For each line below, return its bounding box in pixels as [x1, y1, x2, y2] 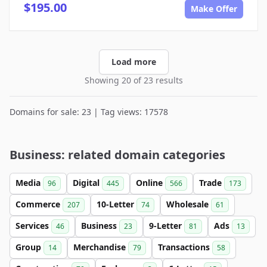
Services [15, 219, 51, 231]
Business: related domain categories [10, 146, 225, 163]
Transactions [158, 241, 212, 253]
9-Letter [149, 219, 184, 231]
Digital [73, 176, 102, 188]
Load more [111, 55, 156, 67]
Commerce [15, 198, 63, 210]
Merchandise [73, 241, 128, 253]
